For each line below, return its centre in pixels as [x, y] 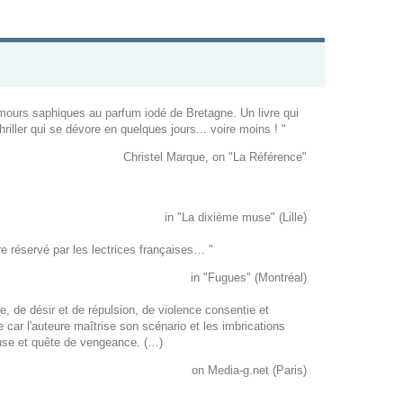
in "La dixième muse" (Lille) [236, 218]
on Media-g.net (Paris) [249, 371]
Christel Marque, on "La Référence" [215, 157]
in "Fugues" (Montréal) [249, 278]
